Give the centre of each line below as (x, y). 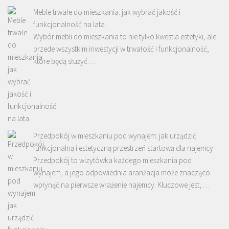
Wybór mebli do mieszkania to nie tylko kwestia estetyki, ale (125, 36)
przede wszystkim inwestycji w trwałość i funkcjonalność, (121, 49)
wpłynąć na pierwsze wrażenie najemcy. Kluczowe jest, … (121, 185)
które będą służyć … (64, 61)
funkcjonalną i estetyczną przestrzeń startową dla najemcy (123, 148)
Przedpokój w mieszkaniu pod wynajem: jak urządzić (115, 135)
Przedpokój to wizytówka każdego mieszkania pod (112, 160)
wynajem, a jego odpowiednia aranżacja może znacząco (122, 172)
